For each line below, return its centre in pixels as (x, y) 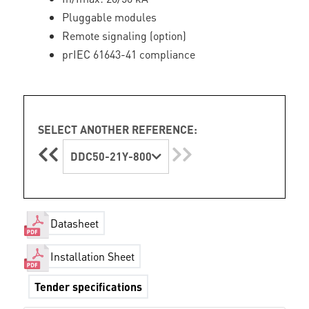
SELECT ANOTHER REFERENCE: (118, 129)
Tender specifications (89, 287)
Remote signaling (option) (124, 36)
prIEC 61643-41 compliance (129, 54)
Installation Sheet (93, 257)
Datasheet (75, 223)
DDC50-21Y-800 (111, 156)
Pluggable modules (110, 17)
